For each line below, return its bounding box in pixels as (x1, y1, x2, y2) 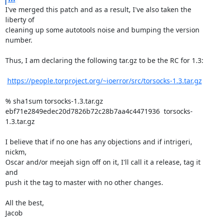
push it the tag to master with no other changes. (5, 178, 163, 187)
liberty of (5, 15, 34, 24)
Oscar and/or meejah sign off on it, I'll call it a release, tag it (5, 157, 201, 167)
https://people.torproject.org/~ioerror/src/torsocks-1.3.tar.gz (7, 76, 202, 85)
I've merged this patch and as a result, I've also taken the (5, 5, 191, 14)
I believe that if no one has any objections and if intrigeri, (5, 137, 192, 146)
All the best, (5, 198, 44, 207)
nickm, (5, 147, 27, 156)
